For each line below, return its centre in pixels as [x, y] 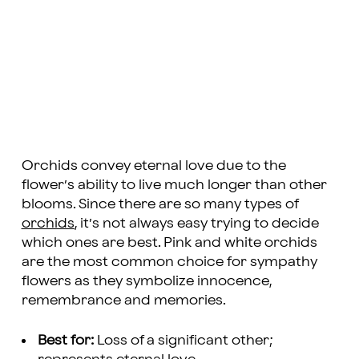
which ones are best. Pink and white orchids [169, 242]
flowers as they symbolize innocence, [146, 280]
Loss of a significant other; [183, 341]
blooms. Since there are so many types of [159, 204]
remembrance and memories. [123, 300]
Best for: [65, 341]
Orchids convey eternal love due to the [153, 165]
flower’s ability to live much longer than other [174, 184]
